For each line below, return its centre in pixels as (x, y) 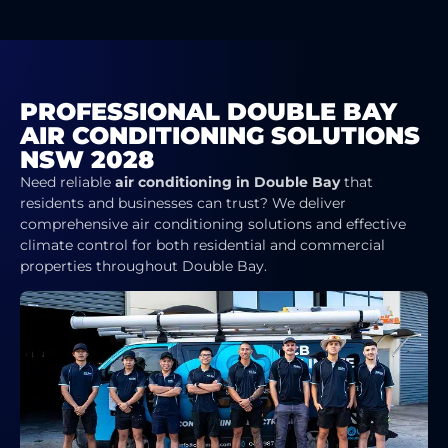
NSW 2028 (87, 159)
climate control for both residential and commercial (202, 244)
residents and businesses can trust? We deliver (183, 202)
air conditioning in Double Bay (227, 181)
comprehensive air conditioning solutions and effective (213, 223)
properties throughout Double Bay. (143, 265)
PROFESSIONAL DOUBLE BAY (208, 111)
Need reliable (67, 181)
